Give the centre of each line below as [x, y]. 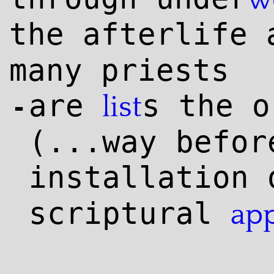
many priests [119, 70]
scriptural [130, 213]
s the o [206, 106]
